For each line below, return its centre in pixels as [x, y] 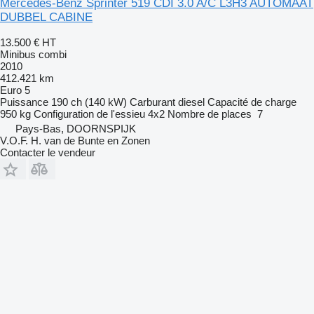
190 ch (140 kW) [89, 102]
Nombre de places [210, 114]
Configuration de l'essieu [89, 114]
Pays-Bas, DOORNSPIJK [76, 128]
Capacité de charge [252, 102]
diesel [191, 102]
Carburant [152, 102]
